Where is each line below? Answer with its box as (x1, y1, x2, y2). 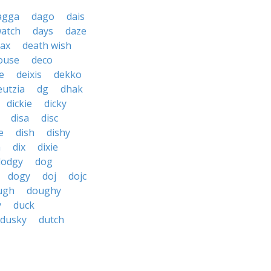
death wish (22, 39, 71, 52)
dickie (7, 97, 32, 110)
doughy (27, 184, 61, 197)
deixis (16, 68, 42, 81)
